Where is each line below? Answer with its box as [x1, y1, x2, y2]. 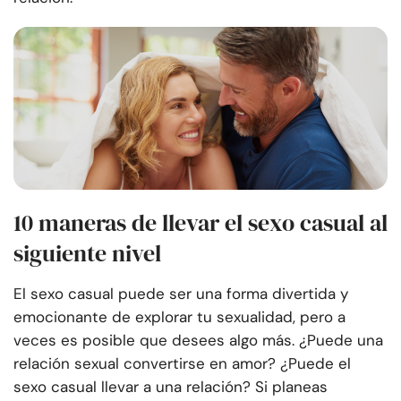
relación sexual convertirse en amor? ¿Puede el [13, 354, 351, 374]
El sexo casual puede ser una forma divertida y [13, 284, 348, 304]
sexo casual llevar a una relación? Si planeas [13, 377, 328, 397]
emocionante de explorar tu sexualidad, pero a [13, 307, 346, 328]
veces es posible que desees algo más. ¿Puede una [13, 330, 383, 351]
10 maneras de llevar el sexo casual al [13, 207, 388, 240]
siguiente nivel [13, 237, 161, 270]
